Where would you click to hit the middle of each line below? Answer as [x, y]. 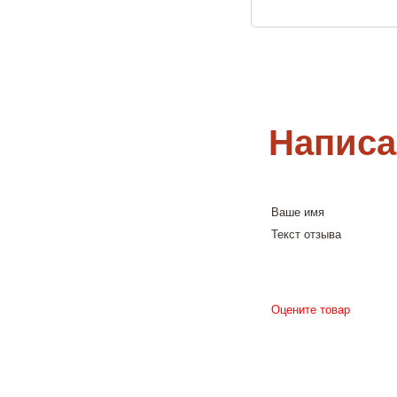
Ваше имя [298, 212]
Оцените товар [311, 309]
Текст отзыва [306, 234]
